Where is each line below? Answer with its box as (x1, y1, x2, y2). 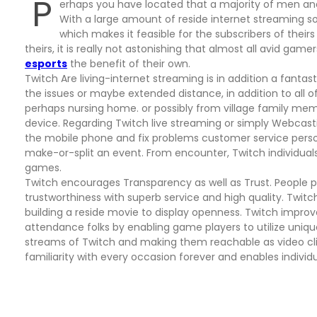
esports (25, 57, 67, 71)
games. (25, 161, 62, 175)
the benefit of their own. (67, 57, 190, 71)
